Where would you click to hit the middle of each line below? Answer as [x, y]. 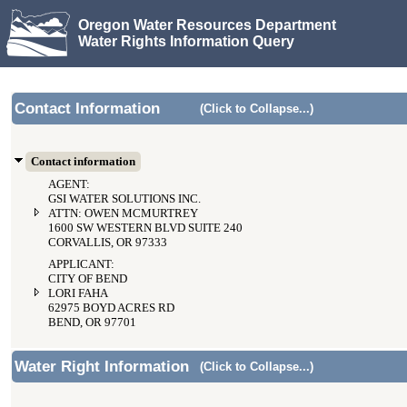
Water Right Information [102, 367]
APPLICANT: [81, 264]
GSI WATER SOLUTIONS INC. [124, 199]
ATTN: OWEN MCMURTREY [123, 213]
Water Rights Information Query [186, 41]
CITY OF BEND [88, 279]
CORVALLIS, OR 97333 [108, 243]
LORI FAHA [78, 293]
